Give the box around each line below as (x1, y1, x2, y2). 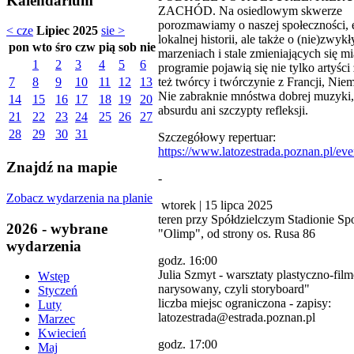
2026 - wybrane (6, 220, 107, 237)
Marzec (38, 312, 75, 326)
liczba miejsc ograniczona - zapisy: (158, 296, 331, 310)
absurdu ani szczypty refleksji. (158, 103, 308, 117)
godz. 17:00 (158, 337, 217, 351)
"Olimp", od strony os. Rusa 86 (158, 226, 315, 240)
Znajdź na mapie (6, 159, 117, 176)
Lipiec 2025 (36, 24, 98, 38)
